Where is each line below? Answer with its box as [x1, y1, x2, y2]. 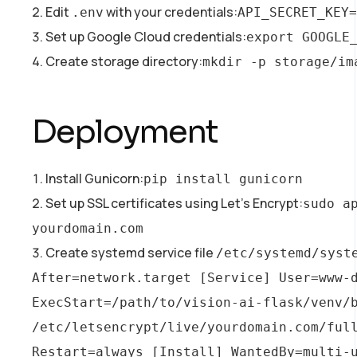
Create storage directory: [45, 52, 202, 70]
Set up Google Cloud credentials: [45, 27, 246, 45]
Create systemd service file [45, 243, 216, 261]
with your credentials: [104, 2, 237, 21]
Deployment [32, 111, 218, 152]
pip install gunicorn [143, 171, 303, 186]
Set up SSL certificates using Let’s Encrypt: [45, 194, 303, 212]
